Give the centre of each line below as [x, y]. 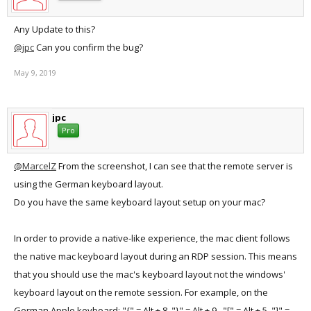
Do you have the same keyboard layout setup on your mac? [140, 202]
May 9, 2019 [35, 73]
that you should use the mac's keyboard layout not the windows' [150, 274]
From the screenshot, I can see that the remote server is [175, 166]
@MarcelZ [35, 166]
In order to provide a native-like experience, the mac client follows [152, 238]
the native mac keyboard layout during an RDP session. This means [155, 256]
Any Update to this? [54, 29]
